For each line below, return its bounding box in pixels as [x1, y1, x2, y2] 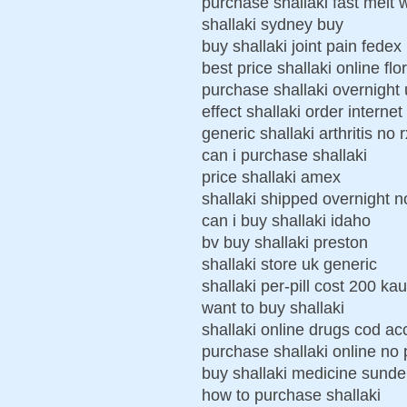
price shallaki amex [202, 167, 341, 186]
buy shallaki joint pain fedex [202, 36, 402, 55]
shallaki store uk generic [202, 254, 377, 273]
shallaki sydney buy [202, 15, 343, 34]
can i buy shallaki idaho [202, 211, 371, 230]
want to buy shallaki [202, 298, 344, 317]
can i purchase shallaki [202, 145, 367, 164]
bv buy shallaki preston [202, 233, 368, 252]
